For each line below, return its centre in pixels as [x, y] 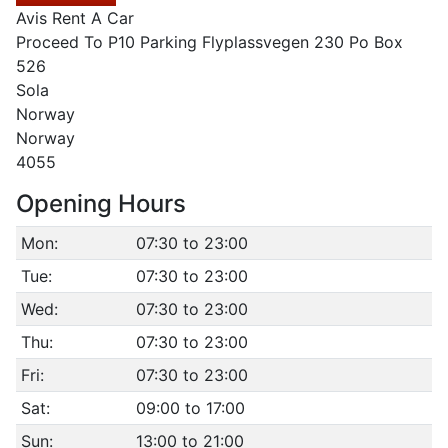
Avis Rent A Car [75, 18]
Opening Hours [101, 203]
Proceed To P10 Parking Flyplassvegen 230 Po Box [209, 42]
